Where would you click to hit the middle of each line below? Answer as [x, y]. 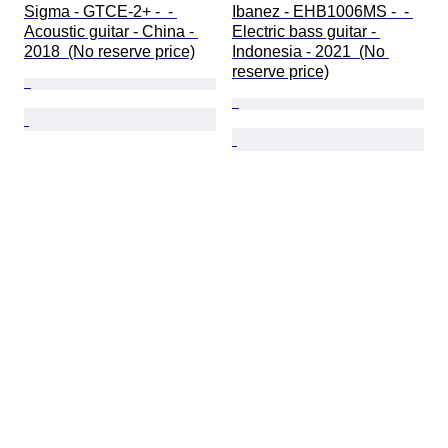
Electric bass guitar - [306, 32]
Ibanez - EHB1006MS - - [322, 12]
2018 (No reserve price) [109, 52]
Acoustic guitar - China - [111, 32]
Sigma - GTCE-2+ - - [100, 12]
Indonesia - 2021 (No [310, 52]
